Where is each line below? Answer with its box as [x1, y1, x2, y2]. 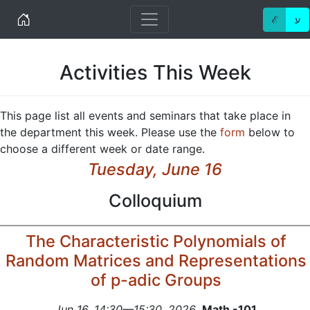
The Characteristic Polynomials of [25, 231, 286, 251]
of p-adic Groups [90, 270, 221, 290]
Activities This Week [59, 60, 251, 84]
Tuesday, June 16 [88, 159, 222, 179]
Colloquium [108, 190, 202, 211]
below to [245, 125, 295, 139]
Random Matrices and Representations [5, 250, 307, 271]
